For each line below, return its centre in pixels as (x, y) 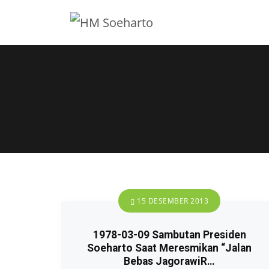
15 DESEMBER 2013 (171, 201)
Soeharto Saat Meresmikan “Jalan (169, 248)
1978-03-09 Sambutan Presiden (169, 235)
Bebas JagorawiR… (169, 261)
